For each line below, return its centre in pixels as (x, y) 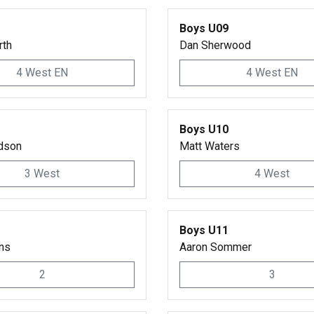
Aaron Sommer (216, 247)
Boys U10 (204, 129)
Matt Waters (210, 146)
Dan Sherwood (215, 45)
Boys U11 (204, 230)
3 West (42, 173)
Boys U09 (204, 28)
